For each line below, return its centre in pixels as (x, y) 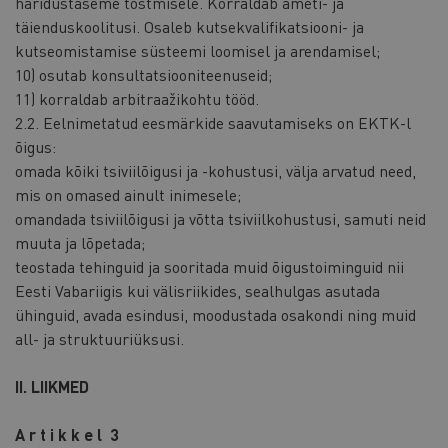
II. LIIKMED (52, 386)
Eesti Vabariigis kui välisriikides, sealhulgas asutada (197, 290)
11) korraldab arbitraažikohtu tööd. (137, 98)
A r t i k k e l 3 (67, 434)
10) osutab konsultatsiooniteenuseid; (143, 74)
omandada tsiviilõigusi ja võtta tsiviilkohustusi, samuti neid (220, 218)
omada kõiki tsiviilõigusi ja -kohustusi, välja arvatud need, (215, 170)
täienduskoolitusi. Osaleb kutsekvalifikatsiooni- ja (189, 26)
